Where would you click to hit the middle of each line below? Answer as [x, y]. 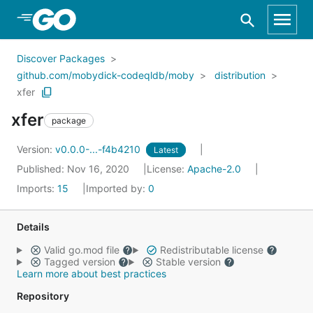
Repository [43, 296]
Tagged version [79, 262]
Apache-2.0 [214, 169]
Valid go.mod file [81, 250]
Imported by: [117, 188]
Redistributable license [211, 250]
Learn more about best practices [92, 274]
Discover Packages [61, 58]
